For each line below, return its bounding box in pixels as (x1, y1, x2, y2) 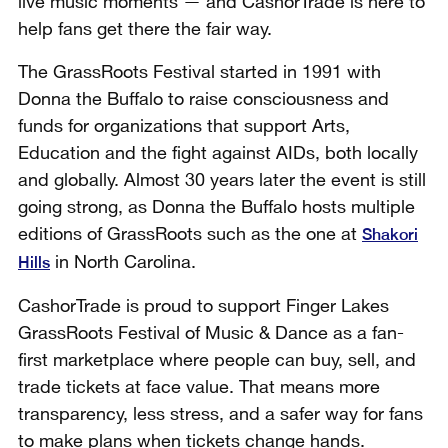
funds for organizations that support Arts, (18, 118, 350, 135)
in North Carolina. (50, 254, 196, 271)
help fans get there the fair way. (18, 21, 272, 38)
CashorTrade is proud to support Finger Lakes (18, 298, 389, 315)
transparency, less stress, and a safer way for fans (18, 406, 423, 423)
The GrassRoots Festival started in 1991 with (18, 64, 381, 81)
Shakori (362, 225, 418, 244)
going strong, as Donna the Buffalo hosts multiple (18, 199, 415, 216)
